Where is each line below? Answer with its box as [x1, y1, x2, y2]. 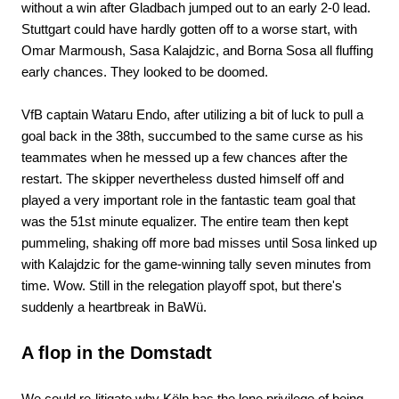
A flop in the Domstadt [21, 342, 212, 362]
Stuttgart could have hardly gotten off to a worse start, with [21, 20, 357, 37]
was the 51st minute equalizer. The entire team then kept [21, 213, 348, 229]
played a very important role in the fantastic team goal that [21, 191, 355, 208]
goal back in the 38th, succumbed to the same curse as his [21, 127, 363, 143]
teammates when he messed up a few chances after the [21, 149, 347, 165]
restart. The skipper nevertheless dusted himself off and [21, 170, 344, 186]
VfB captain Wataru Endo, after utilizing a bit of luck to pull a [21, 106, 363, 122]
